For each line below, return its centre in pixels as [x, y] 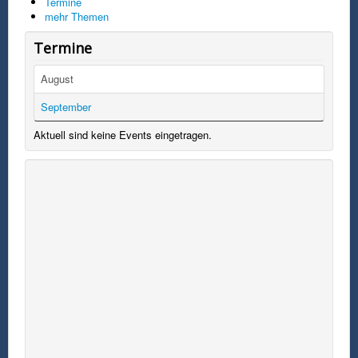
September [66, 106]
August [57, 78]
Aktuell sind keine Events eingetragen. [123, 134]
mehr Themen [77, 16]
